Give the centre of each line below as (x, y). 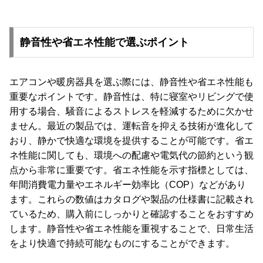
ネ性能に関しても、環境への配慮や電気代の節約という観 (131, 155)
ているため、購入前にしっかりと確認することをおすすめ (131, 214)
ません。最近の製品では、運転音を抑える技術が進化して (131, 126)
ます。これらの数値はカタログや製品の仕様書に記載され (131, 199)
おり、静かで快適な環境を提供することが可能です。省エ (131, 140)
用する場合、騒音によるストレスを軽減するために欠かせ (131, 111)
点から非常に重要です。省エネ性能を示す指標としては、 (131, 170)
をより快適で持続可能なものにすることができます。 (122, 243)
